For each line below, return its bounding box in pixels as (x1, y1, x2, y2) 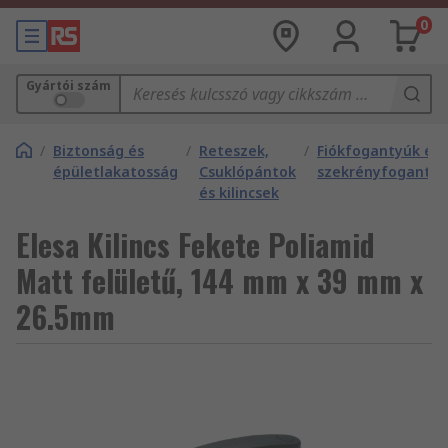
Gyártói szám (26, 77, 111, 94)
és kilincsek (199, 183, 279, 202)
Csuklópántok (199, 162, 296, 181)
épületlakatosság (53, 162, 178, 181)
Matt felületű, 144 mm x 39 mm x (16, 258, 423, 303)
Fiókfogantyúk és (317, 141, 440, 160)
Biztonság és (53, 141, 144, 160)
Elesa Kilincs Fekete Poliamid (16, 222, 375, 267)
